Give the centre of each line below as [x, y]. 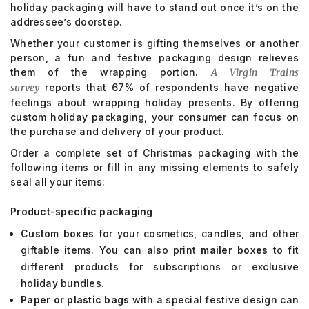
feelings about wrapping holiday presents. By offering [154, 102]
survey [25, 88]
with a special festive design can [214, 300]
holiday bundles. [62, 283]
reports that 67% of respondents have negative [169, 87]
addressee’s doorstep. [67, 22]
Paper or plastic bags [75, 300]
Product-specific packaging [82, 211]
